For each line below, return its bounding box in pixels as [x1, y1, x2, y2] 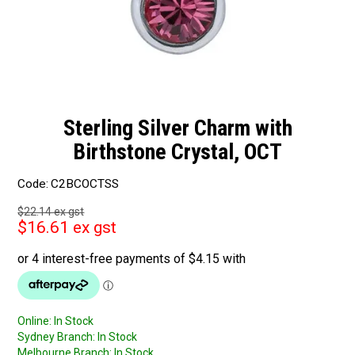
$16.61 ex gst [17, 218, 117, 238]
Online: [17, 315, 52, 328]
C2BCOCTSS [51, 177, 120, 192]
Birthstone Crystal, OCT [73, 138, 282, 165]
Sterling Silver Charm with [63, 114, 292, 141]
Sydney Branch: [17, 330, 96, 344]
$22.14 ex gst [17, 205, 85, 219]
